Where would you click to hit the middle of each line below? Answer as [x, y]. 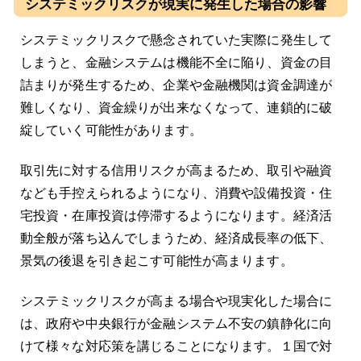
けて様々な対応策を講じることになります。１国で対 [176, 346]
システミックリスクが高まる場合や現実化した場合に [176, 301]
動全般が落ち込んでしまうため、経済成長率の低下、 [176, 239]
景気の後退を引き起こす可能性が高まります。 [156, 261]
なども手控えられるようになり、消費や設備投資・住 [176, 193]
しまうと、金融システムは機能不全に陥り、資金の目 [176, 63]
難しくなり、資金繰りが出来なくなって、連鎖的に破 [176, 108]
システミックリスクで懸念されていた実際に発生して [176, 40]
